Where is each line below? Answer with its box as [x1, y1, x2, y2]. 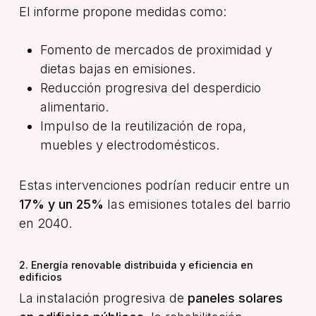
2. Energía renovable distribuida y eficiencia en [18, 258, 253, 271]
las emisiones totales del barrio [103, 196, 291, 212]
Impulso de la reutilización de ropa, [39, 118, 246, 133]
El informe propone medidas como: [18, 4, 226, 19]
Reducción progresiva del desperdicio [39, 80, 261, 95]
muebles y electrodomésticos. [39, 137, 219, 152]
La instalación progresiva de [18, 290, 188, 305]
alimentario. [39, 99, 109, 114]
